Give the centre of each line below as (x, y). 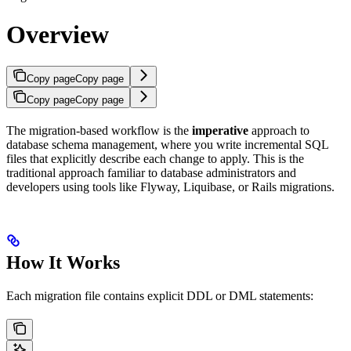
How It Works (63, 263)
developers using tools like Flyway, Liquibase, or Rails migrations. (170, 187)
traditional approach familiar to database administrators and (151, 173)
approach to (279, 131)
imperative (220, 131)
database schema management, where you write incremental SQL (167, 145)
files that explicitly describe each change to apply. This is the (155, 159)
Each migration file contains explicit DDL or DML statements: (160, 296)
